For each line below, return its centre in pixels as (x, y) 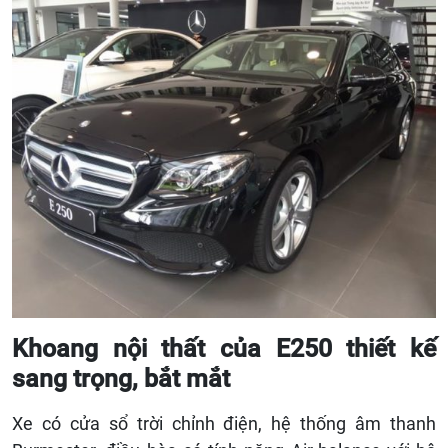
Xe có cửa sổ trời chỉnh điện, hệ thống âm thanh (224, 424)
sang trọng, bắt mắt (121, 379)
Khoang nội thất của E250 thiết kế (224, 349)
